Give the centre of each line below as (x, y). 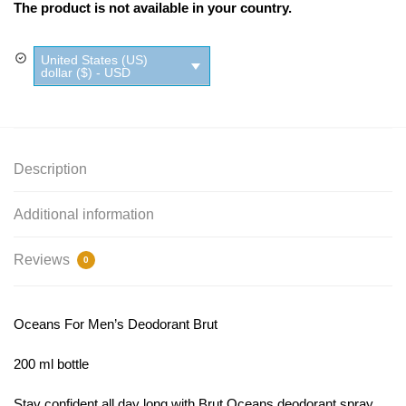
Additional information (84, 214)
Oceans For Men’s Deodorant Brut (116, 324)
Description (50, 169)
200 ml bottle (51, 364)
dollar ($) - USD (86, 73)
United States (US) (94, 60)
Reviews (43, 259)
